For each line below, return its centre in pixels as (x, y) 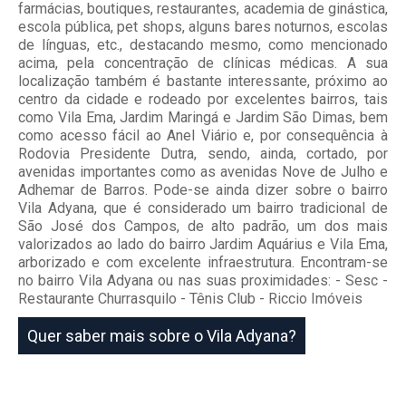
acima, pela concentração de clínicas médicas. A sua (203, 63)
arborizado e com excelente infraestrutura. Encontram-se (203, 263)
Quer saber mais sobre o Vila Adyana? (162, 336)
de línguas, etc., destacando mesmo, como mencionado (203, 45)
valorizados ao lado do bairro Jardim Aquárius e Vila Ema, (203, 245)
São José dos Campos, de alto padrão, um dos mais (203, 227)
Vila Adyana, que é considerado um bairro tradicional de (203, 208)
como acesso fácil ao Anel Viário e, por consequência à (203, 136)
